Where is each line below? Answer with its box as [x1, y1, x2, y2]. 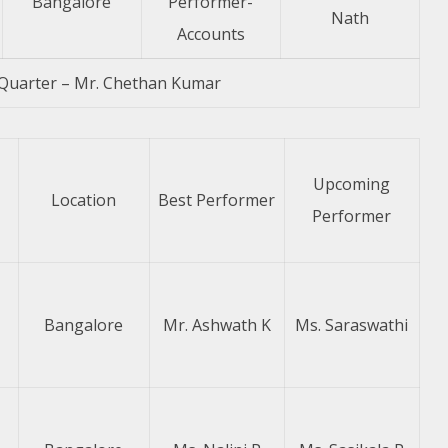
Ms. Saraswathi [295, 314, 409, 336]
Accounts [176, 23, 245, 45]
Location [51, 189, 117, 211]
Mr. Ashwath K [162, 314, 271, 336]
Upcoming [313, 173, 391, 195]
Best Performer [158, 189, 276, 211]
